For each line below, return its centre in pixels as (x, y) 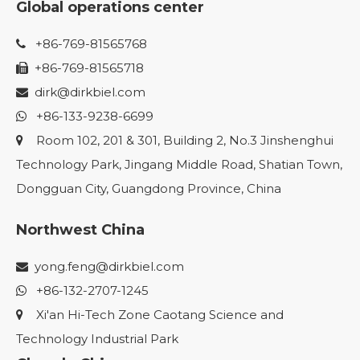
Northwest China (80, 230)
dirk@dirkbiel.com (90, 92)
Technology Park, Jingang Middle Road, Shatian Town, (179, 164)
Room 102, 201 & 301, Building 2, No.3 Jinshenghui (178, 140)
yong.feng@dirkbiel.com (109, 266)
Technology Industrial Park (97, 339)
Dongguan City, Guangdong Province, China (149, 188)
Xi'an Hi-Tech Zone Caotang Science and (153, 315)
